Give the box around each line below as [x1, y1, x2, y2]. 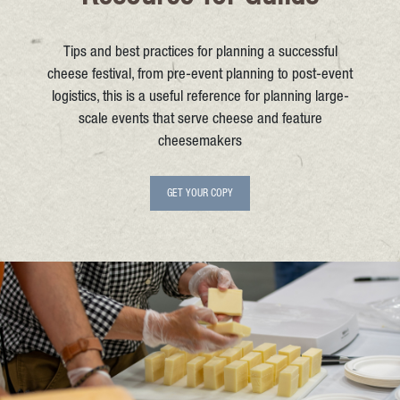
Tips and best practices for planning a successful [62, 46, 337, 62]
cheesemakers [158, 135, 242, 151]
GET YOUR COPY [167, 188, 233, 200]
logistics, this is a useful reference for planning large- [51, 90, 349, 106]
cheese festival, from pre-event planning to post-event [47, 68, 353, 84]
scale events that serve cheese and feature [78, 112, 322, 129]
